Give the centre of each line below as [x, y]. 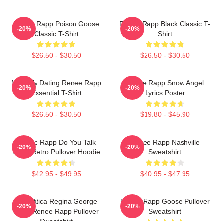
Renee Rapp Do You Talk [56, 142]
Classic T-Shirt [56, 33]
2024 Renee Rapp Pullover [56, 211]
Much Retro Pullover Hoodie [56, 152]
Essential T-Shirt [56, 92]
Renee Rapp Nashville [165, 142]
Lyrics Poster [165, 92]
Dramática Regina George [56, 201]
